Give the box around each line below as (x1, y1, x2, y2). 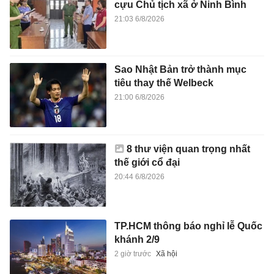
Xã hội (155, 249, 177, 258)
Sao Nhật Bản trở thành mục (114, 64, 246, 75)
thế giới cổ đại (114, 157, 180, 168)
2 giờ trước (114, 249, 151, 258)
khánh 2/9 (114, 234, 160, 245)
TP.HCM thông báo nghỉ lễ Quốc (114, 220, 262, 231)
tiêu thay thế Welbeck (114, 78, 213, 89)
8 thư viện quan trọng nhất (126, 143, 250, 154)
